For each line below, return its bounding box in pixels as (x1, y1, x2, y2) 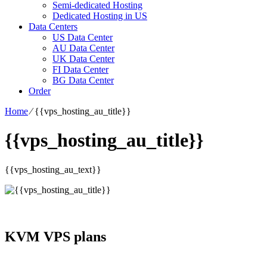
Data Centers (29, 21, 77, 32)
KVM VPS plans (5, 228, 106, 244)
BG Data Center (52, 74, 114, 85)
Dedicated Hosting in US (52, 10, 147, 21)
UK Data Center (52, 53, 114, 64)
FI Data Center (52, 64, 108, 74)
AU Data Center (52, 42, 114, 53)
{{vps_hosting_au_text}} (5, 164, 101, 175)
